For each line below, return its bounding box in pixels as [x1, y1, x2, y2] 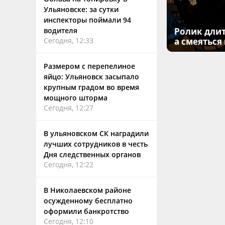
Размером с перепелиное [44, 61, 135, 71]
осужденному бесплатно [44, 196, 133, 205]
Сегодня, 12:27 [44, 103, 93, 113]
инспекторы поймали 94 [44, 15, 131, 25]
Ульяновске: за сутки [44, 5, 119, 14]
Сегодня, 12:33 [44, 36, 93, 45]
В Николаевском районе [44, 185, 131, 195]
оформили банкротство [44, 206, 129, 216]
